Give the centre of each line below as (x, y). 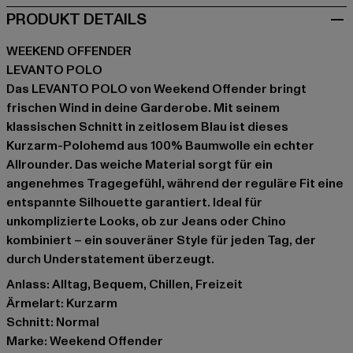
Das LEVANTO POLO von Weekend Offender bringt (156, 89)
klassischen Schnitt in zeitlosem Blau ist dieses (147, 127)
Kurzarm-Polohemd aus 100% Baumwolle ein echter (160, 146)
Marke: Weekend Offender (85, 342)
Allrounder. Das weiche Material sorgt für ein (139, 165)
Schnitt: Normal (53, 323)
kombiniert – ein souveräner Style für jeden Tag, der (161, 241)
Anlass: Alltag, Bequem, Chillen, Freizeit (124, 285)
